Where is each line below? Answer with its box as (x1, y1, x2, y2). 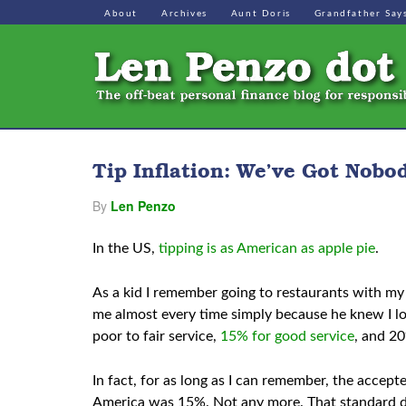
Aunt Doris (230, 9, 291, 18)
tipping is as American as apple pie (159, 241, 375, 256)
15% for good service (220, 329, 354, 343)
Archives (161, 9, 208, 18)
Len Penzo (111, 197, 176, 215)
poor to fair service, (92, 329, 220, 343)
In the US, (92, 241, 159, 256)
